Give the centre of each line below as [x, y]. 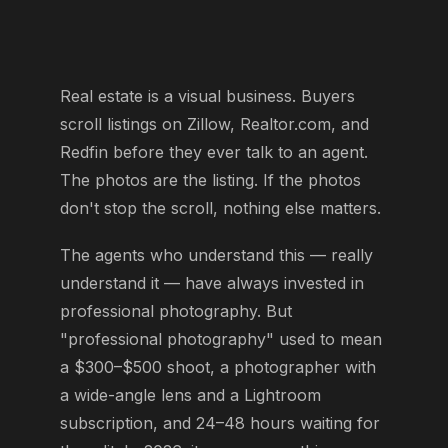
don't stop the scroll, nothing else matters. [220, 207]
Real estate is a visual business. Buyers [207, 95]
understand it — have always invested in [212, 282]
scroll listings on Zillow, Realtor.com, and [214, 123]
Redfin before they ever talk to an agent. [214, 151]
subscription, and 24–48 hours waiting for [220, 422]
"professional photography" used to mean [221, 338]
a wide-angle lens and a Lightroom [190, 394]
